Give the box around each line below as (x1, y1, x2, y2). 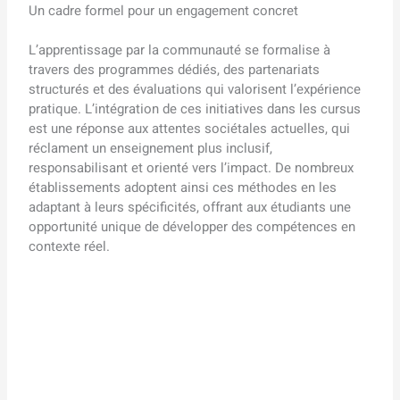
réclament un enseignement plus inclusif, (29, 138, 273, 159)
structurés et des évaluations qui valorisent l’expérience (29, 79, 362, 100)
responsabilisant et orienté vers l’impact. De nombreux (29, 158, 354, 179)
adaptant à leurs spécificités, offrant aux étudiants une (29, 197, 352, 218)
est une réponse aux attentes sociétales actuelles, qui (29, 119, 351, 139)
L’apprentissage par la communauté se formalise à (29, 40, 331, 61)
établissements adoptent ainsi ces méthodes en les (29, 178, 337, 198)
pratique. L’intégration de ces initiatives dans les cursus (29, 99, 362, 120)
